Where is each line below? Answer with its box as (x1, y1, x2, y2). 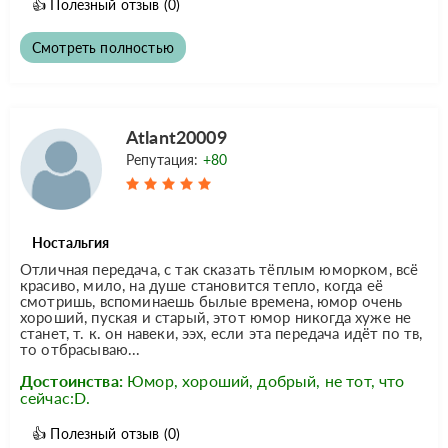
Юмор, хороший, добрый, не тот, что (127, 370, 405, 390)
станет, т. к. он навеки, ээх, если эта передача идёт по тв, (20, 323, 423, 342)
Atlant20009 (126, 125, 227, 148)
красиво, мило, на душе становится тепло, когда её (20, 275, 383, 294)
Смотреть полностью (32, 38, 174, 56)
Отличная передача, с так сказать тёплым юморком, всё (20, 259, 419, 278)
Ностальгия (32, 233, 110, 251)
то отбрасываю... (20, 339, 141, 358)
